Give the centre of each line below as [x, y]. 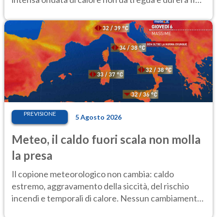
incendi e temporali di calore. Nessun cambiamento [107, 198]
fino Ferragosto [41, 210]
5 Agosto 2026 [98, 117]
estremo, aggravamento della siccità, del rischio [100, 186]
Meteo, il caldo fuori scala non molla [106, 139]
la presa [32, 155]
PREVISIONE [40, 113]
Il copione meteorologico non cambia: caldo [93, 174]
